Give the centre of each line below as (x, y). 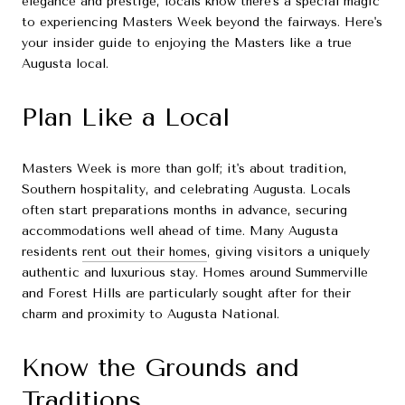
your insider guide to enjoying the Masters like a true (187, 43)
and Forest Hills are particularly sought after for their (186, 293)
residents (52, 251)
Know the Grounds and (160, 367)
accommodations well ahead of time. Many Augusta (180, 231)
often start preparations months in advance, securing (184, 210)
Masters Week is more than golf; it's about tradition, (184, 168)
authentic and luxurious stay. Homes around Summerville (195, 272)
